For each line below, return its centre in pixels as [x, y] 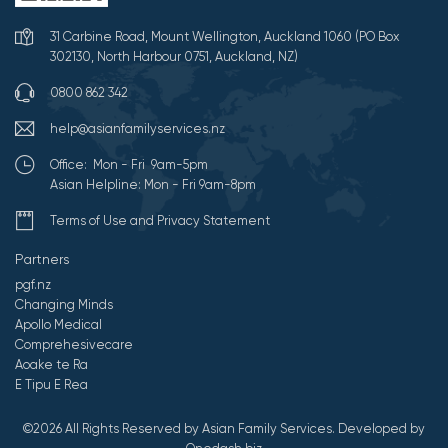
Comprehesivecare [74, 345]
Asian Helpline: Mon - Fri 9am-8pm [153, 185]
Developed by [381, 429]
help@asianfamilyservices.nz [137, 129]
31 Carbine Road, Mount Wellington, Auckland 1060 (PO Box [225, 37]
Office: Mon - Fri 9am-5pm [129, 165]
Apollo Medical [58, 325]
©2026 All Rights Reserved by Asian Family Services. [180, 429]
